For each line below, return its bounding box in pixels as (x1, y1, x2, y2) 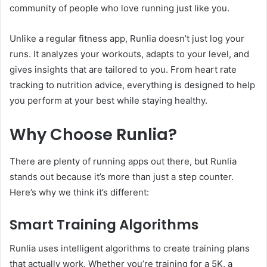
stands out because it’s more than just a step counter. (10, 170, 234, 182)
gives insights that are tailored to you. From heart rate (10, 64, 237, 76)
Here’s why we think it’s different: (10, 186, 149, 198)
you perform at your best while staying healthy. (10, 95, 207, 107)
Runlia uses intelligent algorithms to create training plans (10, 243, 250, 254)
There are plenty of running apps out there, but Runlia (10, 155, 237, 167)
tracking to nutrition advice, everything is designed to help (10, 79, 255, 91)
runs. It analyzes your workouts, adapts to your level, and (10, 48, 249, 60)
